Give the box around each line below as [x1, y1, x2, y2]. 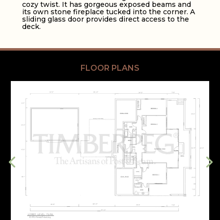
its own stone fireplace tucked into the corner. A [22, 7, 195, 17]
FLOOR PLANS [81, 63, 139, 73]
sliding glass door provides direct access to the [22, 15, 189, 24]
